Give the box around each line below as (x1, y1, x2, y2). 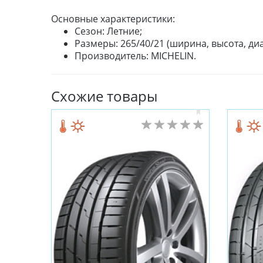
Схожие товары (51, 86, 157, 106)
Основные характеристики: (51, 12, 175, 26)
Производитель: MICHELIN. (75, 49, 196, 63)
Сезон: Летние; (75, 25, 142, 38)
